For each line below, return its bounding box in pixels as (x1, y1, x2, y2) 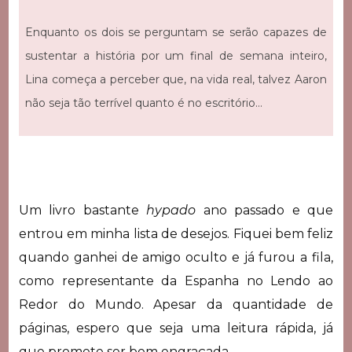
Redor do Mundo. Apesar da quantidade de (18, 297, 334, 313)
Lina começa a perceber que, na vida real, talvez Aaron (24, 72, 327, 87)
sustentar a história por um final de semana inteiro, (24, 49, 327, 64)
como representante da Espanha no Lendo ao (18, 273, 334, 289)
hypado (146, 203, 203, 218)
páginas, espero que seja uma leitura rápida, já (18, 321, 334, 336)
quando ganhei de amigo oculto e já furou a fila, (18, 250, 334, 266)
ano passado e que (203, 203, 334, 218)
